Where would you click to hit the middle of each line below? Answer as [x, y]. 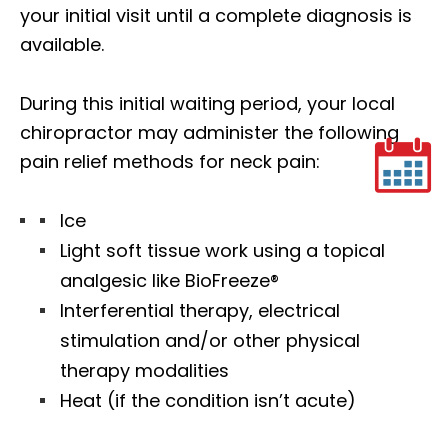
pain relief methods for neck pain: [170, 162]
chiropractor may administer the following [209, 133]
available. [62, 45]
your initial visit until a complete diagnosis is [216, 16]
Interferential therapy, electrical [200, 311]
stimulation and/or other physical [210, 341]
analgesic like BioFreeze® [169, 281]
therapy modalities [144, 371]
